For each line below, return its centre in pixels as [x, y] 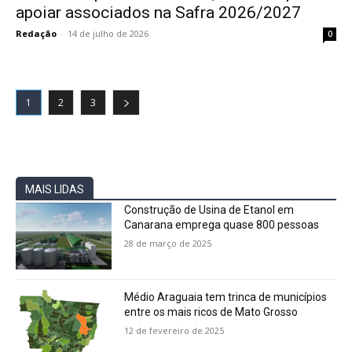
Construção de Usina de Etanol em [209, 209]
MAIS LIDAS [55, 189]
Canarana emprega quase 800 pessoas [222, 224]
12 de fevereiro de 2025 [174, 331]
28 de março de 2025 [168, 243]
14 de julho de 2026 [108, 33]
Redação [36, 33]
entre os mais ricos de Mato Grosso [211, 312]
